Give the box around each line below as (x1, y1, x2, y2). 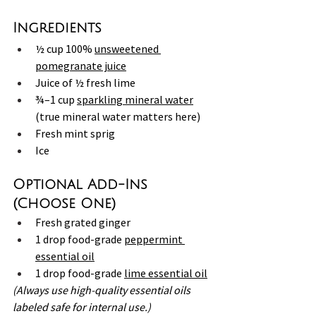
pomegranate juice (35, 58, 126, 73)
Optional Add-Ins (13, 176, 152, 193)
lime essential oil (124, 265, 207, 280)
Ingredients (13, 20, 102, 36)
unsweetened (95, 41, 161, 56)
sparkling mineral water (77, 92, 193, 107)
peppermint (124, 231, 185, 246)
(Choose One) (13, 195, 116, 212)
